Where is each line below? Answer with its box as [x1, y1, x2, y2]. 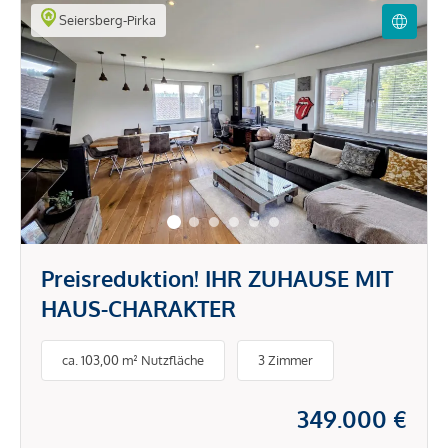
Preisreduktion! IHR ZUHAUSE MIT [41, 263, 393, 292]
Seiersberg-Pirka [55, 11, 156, 28]
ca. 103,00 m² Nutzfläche [62, 352, 204, 369]
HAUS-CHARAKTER [41, 293, 236, 322]
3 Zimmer [258, 352, 313, 369]
